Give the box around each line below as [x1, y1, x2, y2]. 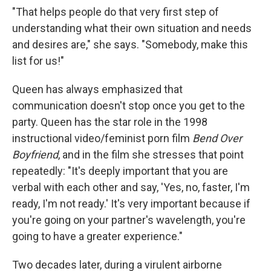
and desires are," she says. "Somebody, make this [12, 38, 248, 51]
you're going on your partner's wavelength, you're [12, 213, 246, 226]
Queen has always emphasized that [12, 82, 183, 96]
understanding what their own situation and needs [12, 21, 252, 34]
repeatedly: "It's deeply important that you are [12, 164, 228, 177]
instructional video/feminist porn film [12, 131, 192, 145]
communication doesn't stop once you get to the [12, 99, 245, 112]
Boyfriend [12, 148, 58, 161]
